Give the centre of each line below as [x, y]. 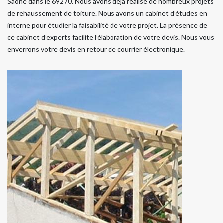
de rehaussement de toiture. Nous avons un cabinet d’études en [107, 13]
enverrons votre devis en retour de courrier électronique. [96, 49]
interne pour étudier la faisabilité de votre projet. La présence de [107, 25]
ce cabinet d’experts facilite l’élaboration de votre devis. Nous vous [111, 37]
